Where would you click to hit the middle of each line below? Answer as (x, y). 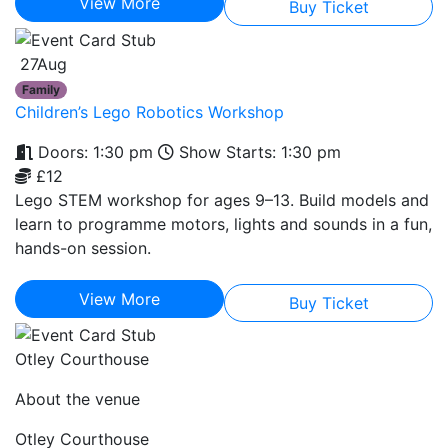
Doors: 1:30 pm (93, 151)
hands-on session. (83, 247)
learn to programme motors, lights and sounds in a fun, (223, 223)
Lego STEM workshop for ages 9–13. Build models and (222, 199)
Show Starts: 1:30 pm (257, 151)
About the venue (77, 399)
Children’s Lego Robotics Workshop (149, 111)
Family (41, 89)
